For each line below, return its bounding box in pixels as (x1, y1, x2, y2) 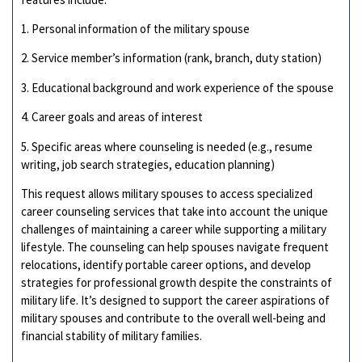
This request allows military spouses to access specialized (21, 186, 313, 201)
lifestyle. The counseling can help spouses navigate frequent (21, 239, 329, 255)
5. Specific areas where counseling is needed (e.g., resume (21, 138, 313, 154)
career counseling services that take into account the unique (21, 204, 328, 219)
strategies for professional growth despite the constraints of (21, 275, 332, 290)
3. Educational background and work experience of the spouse (21, 79, 334, 95)
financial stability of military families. (21, 328, 202, 343)
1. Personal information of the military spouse (21, 21, 250, 37)
